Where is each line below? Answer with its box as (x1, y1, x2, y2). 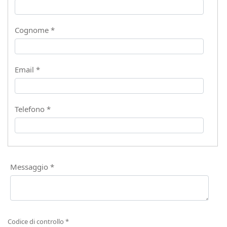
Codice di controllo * (8, 217, 69, 226)
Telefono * (14, 104, 51, 114)
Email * (14, 64, 40, 74)
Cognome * (14, 25, 55, 35)
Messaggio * (10, 162, 54, 172)
